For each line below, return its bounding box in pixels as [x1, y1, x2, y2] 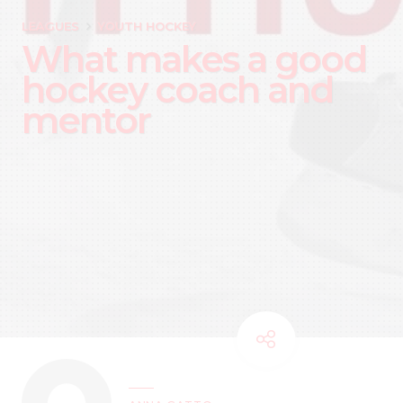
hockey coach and [22, 67, 333, 112]
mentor [22, 97, 150, 142]
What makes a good [22, 36, 366, 81]
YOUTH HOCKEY [97, 19, 196, 33]
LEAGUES [22, 19, 79, 33]
